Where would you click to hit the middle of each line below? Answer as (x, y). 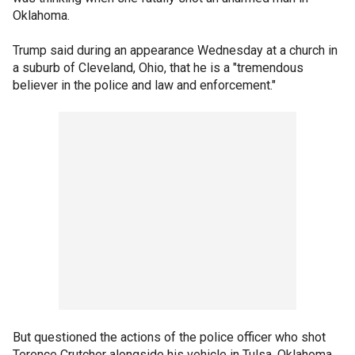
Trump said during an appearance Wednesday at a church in (175, 50)
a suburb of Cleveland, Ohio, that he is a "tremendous (158, 67)
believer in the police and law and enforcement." (144, 85)
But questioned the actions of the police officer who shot (169, 337)
